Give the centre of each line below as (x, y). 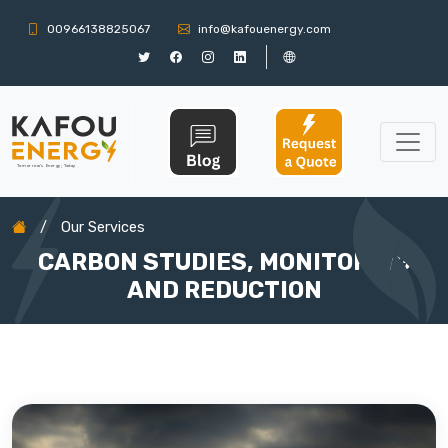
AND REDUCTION (224, 290)
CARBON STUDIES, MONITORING (224, 262)
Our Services (103, 227)
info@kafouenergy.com (264, 29)
